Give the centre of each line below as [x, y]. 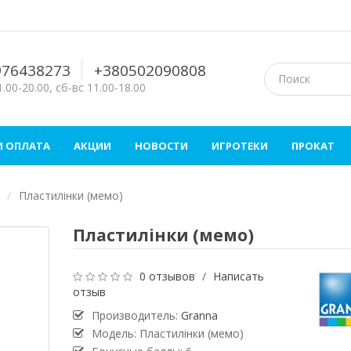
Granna [199, 316]
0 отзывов [167, 277]
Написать [238, 277]
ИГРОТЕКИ [240, 146]
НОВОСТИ [161, 146]
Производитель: [136, 316]
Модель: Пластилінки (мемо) [167, 334]
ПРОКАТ [313, 146]
